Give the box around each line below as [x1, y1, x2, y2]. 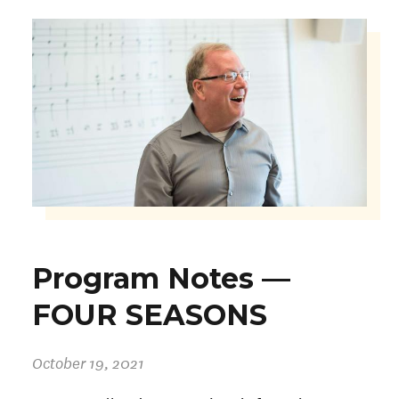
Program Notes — [32, 261, 290, 297]
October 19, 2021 [32, 351, 144, 374]
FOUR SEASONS [32, 297, 267, 333]
